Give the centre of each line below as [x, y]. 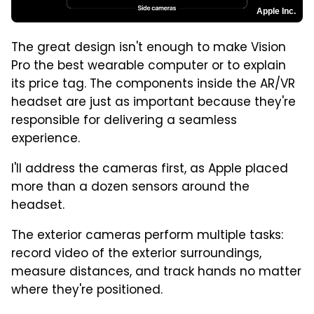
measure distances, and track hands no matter [156, 273]
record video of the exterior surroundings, [136, 255]
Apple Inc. [276, 12]
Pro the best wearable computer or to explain [149, 67]
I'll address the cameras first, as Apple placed [150, 170]
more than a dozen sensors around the [130, 188]
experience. [46, 140]
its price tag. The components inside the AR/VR [153, 85]
